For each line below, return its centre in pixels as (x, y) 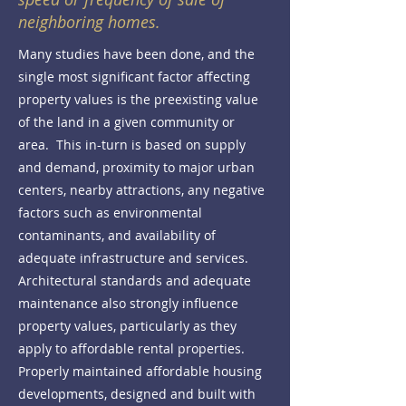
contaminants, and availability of (117, 235)
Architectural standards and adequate (135, 280)
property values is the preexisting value (138, 99)
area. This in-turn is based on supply (132, 145)
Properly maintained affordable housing (140, 371)
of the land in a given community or (126, 122)
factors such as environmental (110, 213)
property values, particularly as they (127, 326)
